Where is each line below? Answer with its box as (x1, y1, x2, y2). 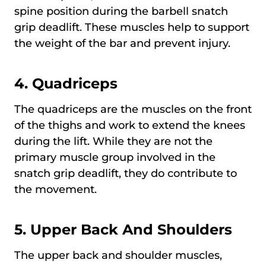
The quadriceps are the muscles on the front (14, 102, 252, 116)
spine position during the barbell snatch (14, 4, 228, 18)
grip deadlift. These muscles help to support (14, 20, 249, 34)
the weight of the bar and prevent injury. (14, 36, 230, 50)
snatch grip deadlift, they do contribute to (14, 166, 237, 180)
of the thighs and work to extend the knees (14, 118, 245, 132)
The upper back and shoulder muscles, (14, 248, 222, 262)
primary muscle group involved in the (14, 150, 216, 164)
